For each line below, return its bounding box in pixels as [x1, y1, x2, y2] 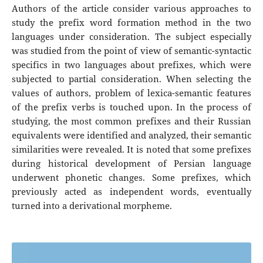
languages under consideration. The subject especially [11, 31, 252, 43]
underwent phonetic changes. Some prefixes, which [11, 171, 252, 184]
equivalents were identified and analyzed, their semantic [11, 129, 252, 142]
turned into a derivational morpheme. [11, 200, 172, 213]
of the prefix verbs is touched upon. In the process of [11, 101, 252, 114]
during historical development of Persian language [11, 157, 252, 170]
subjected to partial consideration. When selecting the [11, 73, 252, 86]
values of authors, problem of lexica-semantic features [11, 87, 252, 100]
